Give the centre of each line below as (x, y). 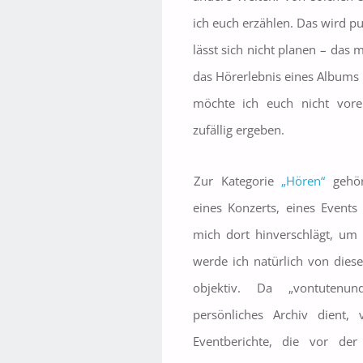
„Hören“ (303, 180)
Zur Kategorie (238, 180)
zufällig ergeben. (238, 129)
